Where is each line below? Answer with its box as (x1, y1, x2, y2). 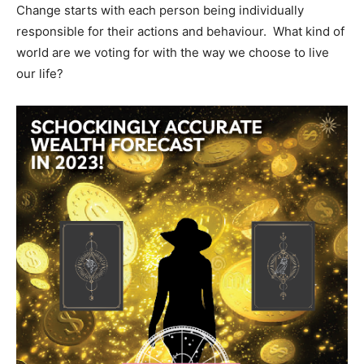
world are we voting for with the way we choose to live (16, 44, 329, 60)
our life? (16, 65, 63, 81)
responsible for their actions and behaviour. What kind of (16, 23, 344, 39)
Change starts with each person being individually (16, 2, 304, 18)
